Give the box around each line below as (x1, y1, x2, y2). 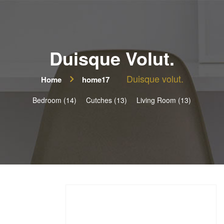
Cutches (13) (85, 94, 127, 104)
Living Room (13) (136, 94, 191, 104)
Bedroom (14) (32, 94, 76, 104)
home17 (81, 73, 109, 84)
